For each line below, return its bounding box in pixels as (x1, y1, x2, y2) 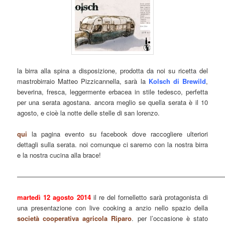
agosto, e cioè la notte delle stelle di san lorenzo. (17, 107, 160, 118)
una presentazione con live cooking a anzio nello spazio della (17, 203, 208, 213)
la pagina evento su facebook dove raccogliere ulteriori (27, 129, 208, 139)
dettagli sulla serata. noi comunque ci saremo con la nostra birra (17, 140, 208, 150)
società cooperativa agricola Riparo (17, 213, 132, 223)
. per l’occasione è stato (132, 213, 208, 223)
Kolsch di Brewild (148, 76, 206, 86)
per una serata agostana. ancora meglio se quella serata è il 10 (17, 97, 208, 107)
